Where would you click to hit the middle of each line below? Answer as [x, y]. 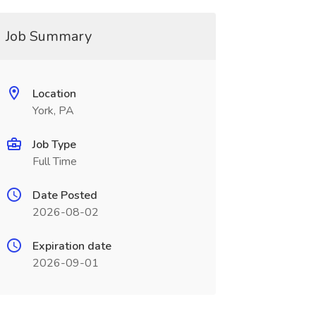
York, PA [53, 111]
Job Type [54, 145]
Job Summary [48, 36]
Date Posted [65, 195]
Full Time [54, 162]
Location [54, 94]
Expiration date [72, 246]
